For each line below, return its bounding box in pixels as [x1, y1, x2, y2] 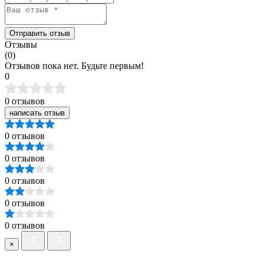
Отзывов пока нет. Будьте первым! [5, 60, 144, 71]
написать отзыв [9, 108, 65, 117]
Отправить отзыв [9, 28, 70, 38]
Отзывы [5, 39, 37, 49]
